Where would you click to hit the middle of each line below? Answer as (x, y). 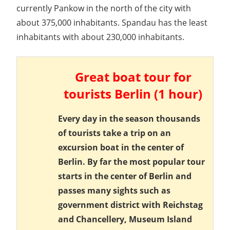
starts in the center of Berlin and (125, 176)
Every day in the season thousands (129, 119)
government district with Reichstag (130, 205)
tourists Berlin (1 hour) (133, 94)
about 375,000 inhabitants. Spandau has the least (112, 23)
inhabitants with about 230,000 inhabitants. (100, 37)
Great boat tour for (133, 77)
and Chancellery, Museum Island (125, 219)
